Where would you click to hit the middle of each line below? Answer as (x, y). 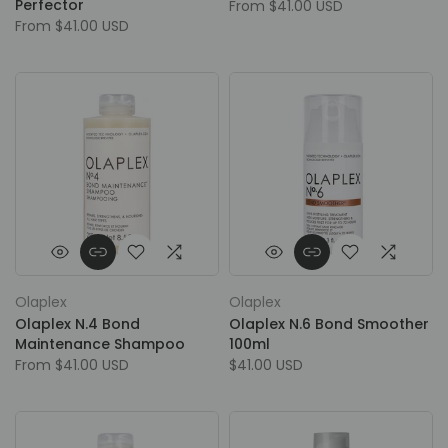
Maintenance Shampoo (100, 344)
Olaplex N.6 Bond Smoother (329, 324)
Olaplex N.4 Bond (77, 324)
